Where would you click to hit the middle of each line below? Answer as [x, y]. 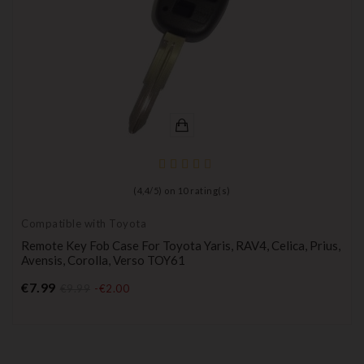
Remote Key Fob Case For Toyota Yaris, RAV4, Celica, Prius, [181, 246]
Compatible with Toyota [84, 224]
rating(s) [209, 191]
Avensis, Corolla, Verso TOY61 [103, 260]
